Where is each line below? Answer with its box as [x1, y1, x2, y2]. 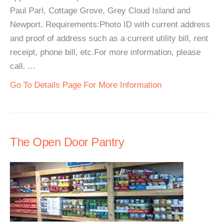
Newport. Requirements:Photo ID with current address [10, 20, 210, 29]
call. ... [10, 61, 35, 71]
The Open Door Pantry [10, 135, 124, 149]
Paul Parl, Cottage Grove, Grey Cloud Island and [10, 6, 190, 15]
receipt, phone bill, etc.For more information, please [10, 48, 201, 57]
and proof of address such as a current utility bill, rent [10, 34, 208, 43]
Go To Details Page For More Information [10, 80, 162, 90]
